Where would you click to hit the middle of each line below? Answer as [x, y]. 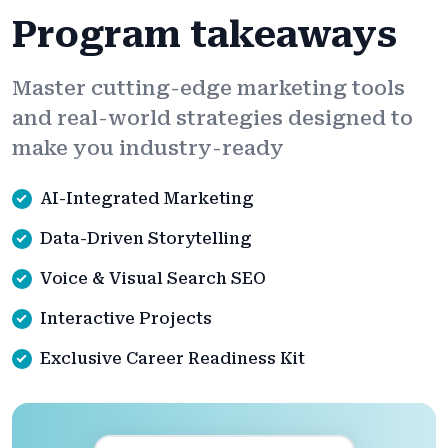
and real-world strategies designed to [212, 118]
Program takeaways [204, 35]
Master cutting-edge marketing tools [208, 88]
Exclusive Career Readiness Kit [172, 359]
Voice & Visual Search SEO [153, 279]
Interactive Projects [126, 319]
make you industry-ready [148, 148]
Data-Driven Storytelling [146, 239]
